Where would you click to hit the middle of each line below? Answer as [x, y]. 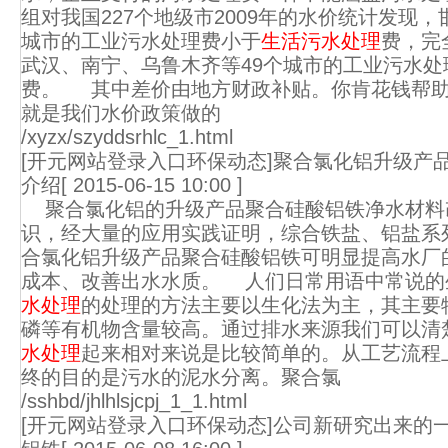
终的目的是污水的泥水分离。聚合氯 [181, 377]
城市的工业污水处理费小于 [141, 41]
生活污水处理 [321, 41]
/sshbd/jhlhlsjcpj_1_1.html [134, 401]
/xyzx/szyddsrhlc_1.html [127, 137]
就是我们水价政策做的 [121, 113]
